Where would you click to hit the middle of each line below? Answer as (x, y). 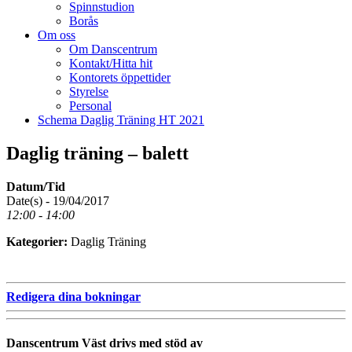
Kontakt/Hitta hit (111, 63)
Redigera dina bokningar (73, 296)
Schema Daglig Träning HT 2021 (121, 119)
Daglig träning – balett (97, 153)
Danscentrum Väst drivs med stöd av (104, 343)
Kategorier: (38, 241)
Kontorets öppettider (120, 77)
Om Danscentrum (113, 49)
